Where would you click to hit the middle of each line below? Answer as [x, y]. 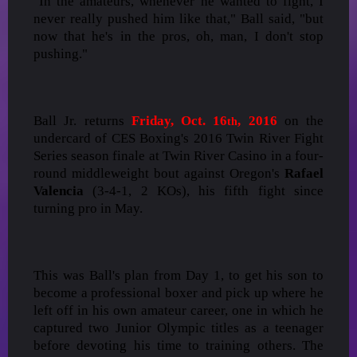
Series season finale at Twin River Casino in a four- [178, 155]
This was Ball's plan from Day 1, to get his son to [178, 275]
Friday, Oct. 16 [179, 120]
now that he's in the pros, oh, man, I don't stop [178, 36]
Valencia [59, 190]
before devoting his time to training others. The [178, 345]
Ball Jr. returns [82, 120]
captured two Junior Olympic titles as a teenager [178, 328]
